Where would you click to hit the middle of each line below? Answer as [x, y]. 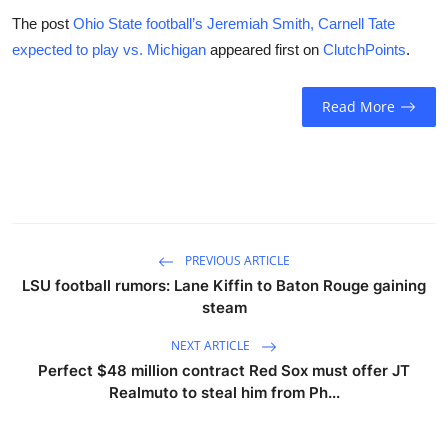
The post [42, 23]
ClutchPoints [364, 49]
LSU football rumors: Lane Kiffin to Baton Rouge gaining [224, 285]
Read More [358, 107]
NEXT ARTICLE [212, 345]
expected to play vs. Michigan [109, 49]
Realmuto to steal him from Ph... [224, 392]
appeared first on [264, 49]
